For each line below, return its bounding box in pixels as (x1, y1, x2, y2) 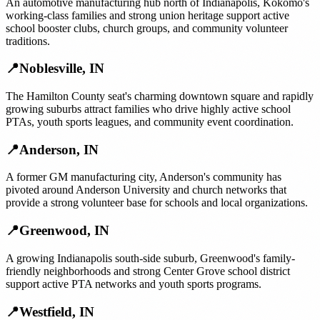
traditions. (6, 34, 50, 47)
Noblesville (19, 61, 82, 76)
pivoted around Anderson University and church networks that (6, 184, 286, 196)
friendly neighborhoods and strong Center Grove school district (6, 264, 290, 277)
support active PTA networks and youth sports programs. (6, 277, 261, 290)
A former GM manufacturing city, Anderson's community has (6, 171, 281, 184)
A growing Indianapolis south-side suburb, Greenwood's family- (6, 251, 295, 264)
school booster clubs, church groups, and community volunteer (6, 21, 288, 34)
